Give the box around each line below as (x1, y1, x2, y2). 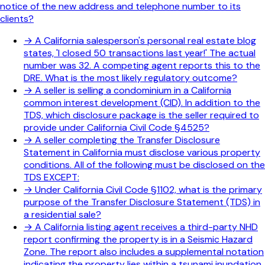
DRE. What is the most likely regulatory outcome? (24, 72, 237, 85)
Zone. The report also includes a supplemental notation (24, 245, 264, 258)
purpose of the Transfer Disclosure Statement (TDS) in (24, 196, 260, 209)
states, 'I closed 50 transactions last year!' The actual (24, 47, 256, 60)
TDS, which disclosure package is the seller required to (24, 109, 259, 122)
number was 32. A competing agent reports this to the (24, 59, 260, 72)
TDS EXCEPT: (24, 171, 79, 184)
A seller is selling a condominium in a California (35, 84, 231, 97)
